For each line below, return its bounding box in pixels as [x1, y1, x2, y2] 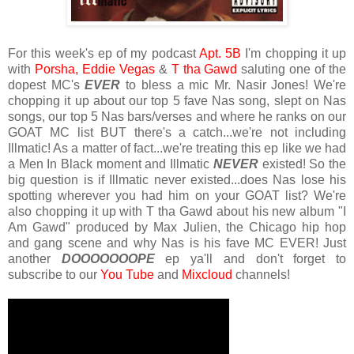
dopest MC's [8, 77, 85, 92]
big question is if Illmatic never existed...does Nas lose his [8, 172, 346, 186]
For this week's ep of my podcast [8, 46, 199, 60]
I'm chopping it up [241, 46, 346, 60]
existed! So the [258, 156, 347, 171]
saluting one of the [241, 62, 347, 76]
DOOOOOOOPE [61, 251, 166, 265]
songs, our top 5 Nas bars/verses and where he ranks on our [8, 109, 346, 123]
